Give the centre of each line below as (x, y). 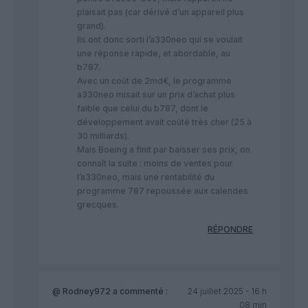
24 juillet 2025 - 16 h (227, 291)
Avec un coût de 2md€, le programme (154, 81)
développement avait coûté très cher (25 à (164, 122)
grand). (91, 26)
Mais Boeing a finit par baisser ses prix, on (164, 150)
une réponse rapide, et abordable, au (154, 54)
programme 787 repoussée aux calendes (163, 191)
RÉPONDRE (230, 230)
